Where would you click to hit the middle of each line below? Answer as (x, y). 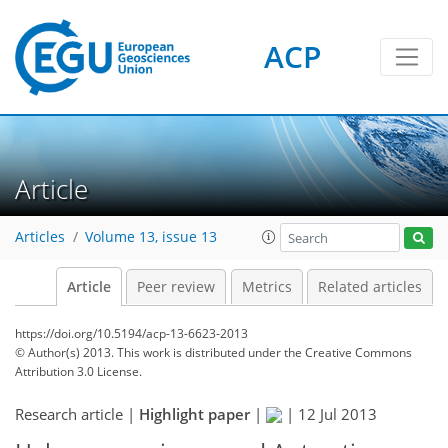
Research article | (77, 414)
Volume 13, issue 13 (151, 237)
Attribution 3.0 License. (78, 371)
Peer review (176, 287)
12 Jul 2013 (337, 414)
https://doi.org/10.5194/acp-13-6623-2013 (131, 333)
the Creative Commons (348, 352)
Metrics (266, 287)
